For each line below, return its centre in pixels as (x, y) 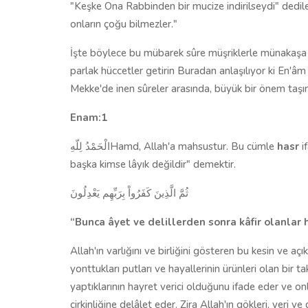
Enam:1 (89, 117)
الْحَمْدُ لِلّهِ (90, 146)
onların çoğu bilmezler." (124, 24)
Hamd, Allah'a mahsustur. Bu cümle (192, 146)
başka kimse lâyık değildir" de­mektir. (153, 164)
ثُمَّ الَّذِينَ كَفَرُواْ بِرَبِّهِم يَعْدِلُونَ (129, 193)
